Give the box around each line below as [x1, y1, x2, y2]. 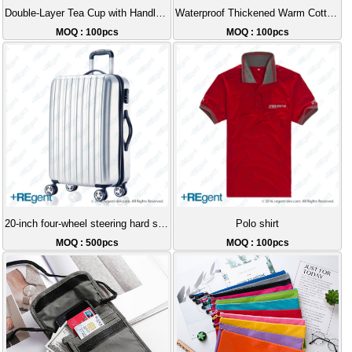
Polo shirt [236, 218, 280, 230]
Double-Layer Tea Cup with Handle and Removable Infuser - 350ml [155, 8, 166, 20]
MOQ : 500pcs [55, 237, 119, 249]
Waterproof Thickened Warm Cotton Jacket [326, 8, 337, 20]
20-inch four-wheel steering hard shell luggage [157, 218, 168, 230]
